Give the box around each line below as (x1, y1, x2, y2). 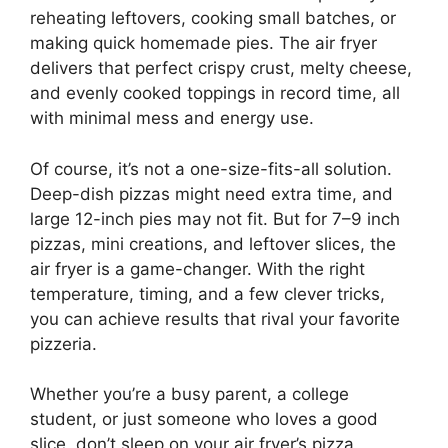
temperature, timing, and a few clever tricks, (30, 283, 385, 304)
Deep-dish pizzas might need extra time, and (30, 183, 393, 204)
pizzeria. (30, 333, 97, 354)
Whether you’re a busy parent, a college (30, 384, 349, 405)
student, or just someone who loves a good (30, 409, 378, 430)
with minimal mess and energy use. (30, 108, 314, 129)
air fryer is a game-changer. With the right (30, 258, 365, 279)
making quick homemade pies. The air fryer (30, 33, 377, 54)
